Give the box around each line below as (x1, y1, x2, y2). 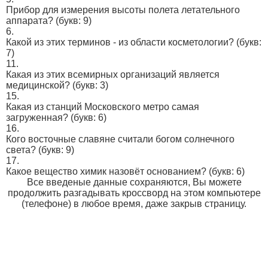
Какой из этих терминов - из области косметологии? (6, 37, 234, 47)
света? (6, 145, 36, 155)
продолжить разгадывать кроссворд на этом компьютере (7, 188, 261, 198)
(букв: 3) (70, 80, 108, 90)
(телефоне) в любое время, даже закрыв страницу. (22, 199, 246, 209)
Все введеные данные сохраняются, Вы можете (26, 177, 242, 187)
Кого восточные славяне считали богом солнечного (6, 134, 234, 144)
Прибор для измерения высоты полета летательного (6, 5, 240, 15)
